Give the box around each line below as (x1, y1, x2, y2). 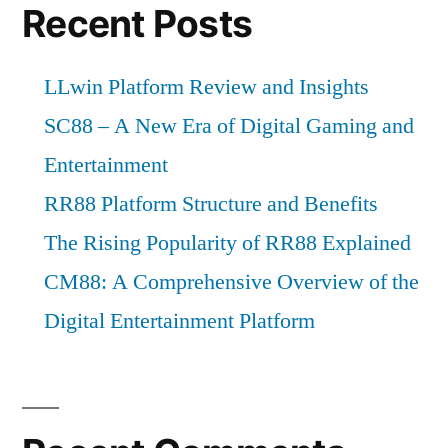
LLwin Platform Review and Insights (44, 72, 369, 101)
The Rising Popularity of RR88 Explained (44, 228, 411, 257)
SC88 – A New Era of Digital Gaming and (44, 111, 414, 140)
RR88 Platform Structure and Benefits (44, 189, 378, 218)
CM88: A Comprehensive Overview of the (44, 267, 419, 296)
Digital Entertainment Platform (44, 306, 315, 335)
